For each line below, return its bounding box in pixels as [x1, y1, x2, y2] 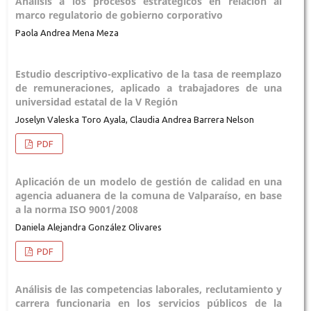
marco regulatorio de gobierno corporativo [15, 8, 223, 22]
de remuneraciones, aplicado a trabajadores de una [15, 81, 283, 94]
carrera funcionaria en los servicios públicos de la [15, 296, 283, 310]
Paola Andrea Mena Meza [15, 27, 119, 37]
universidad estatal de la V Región [15, 94, 178, 108]
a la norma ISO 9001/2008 [15, 202, 138, 216]
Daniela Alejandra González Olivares [15, 221, 162, 232]
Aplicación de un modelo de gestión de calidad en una [15, 174, 283, 188]
